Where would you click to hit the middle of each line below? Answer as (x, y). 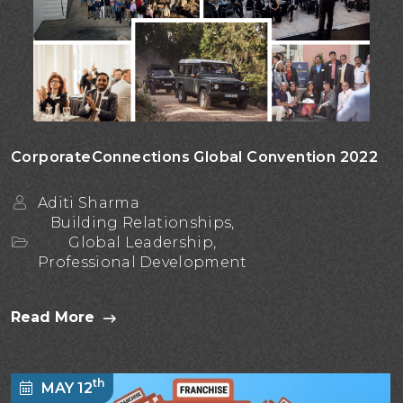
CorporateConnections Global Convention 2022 (195, 157)
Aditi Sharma (89, 202)
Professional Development (143, 262)
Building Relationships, (143, 222)
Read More (53, 317)
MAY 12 (67, 388)
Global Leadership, (143, 242)
